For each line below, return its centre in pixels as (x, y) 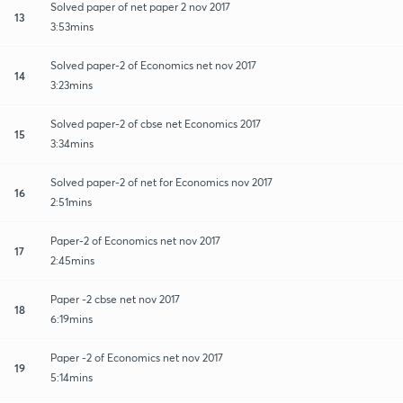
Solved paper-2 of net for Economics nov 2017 (161, 182)
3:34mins (72, 143)
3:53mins (72, 26)
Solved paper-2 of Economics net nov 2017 (153, 65)
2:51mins (71, 201)
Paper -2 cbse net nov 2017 (115, 299)
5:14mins (72, 377)
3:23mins (72, 85)
